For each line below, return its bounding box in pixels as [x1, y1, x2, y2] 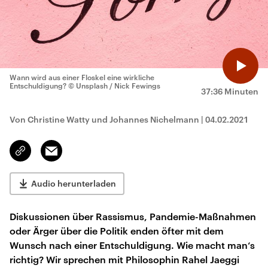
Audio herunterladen [31, 178, 116, 188]
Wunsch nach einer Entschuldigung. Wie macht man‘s [10, 239, 255, 251]
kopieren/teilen [20, 151, 77, 161]
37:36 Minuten [201, 86, 258, 96]
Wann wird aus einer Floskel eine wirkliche [10, 73, 154, 81]
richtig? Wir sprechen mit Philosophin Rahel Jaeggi [10, 254, 239, 265]
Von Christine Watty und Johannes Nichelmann [10, 114, 201, 124]
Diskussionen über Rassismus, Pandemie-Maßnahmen [10, 211, 256, 222]
